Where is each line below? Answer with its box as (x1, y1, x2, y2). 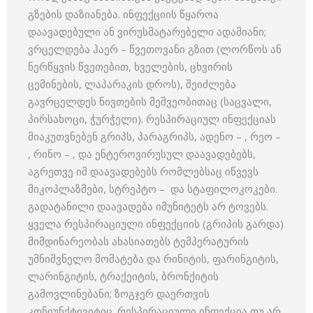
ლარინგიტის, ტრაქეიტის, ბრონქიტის (28, 269, 219, 283)
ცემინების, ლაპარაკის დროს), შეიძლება (28, 77, 236, 91)
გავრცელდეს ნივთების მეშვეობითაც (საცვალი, (28, 94, 272, 108)
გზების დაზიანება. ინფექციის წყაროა (28, 7, 219, 21)
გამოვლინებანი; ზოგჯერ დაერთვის (28, 286, 210, 300)
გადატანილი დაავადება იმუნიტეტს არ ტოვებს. (28, 199, 268, 213)
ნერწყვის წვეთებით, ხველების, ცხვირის (28, 59, 233, 73)
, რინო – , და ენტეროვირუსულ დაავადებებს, (28, 147, 256, 161)
